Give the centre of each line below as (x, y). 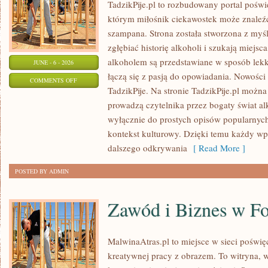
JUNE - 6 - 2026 (54, 62)
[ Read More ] (216, 148)
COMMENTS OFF (54, 80)
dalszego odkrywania (147, 148)
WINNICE (89, 124)
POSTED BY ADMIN (42, 171)
